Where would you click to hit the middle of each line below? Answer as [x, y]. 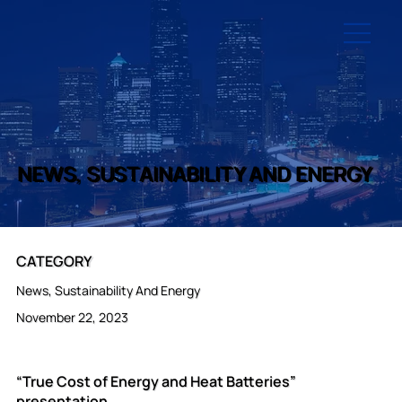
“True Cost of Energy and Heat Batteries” [156, 381]
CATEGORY [55, 261]
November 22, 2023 [72, 318]
